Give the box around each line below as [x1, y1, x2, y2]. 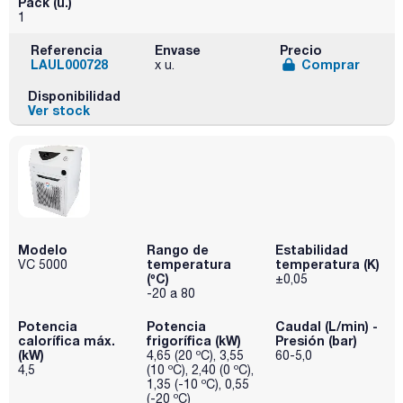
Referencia [31, 41, 103, 58]
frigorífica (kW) [146, 333, 241, 349]
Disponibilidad [27, 88, 121, 103]
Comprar [300, 56, 360, 72]
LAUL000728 [31, 56, 108, 72]
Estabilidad [274, 242, 348, 258]
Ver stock [27, 103, 90, 118]
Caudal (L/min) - [274, 318, 378, 335]
